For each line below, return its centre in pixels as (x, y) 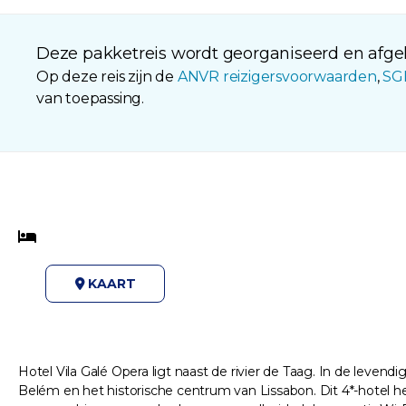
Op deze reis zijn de (107, 77)
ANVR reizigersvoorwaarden (277, 77)
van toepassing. (91, 99)
